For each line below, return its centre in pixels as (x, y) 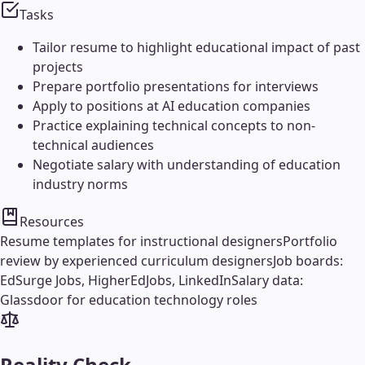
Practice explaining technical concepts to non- (174, 126)
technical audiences (93, 145)
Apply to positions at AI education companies (172, 106)
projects (58, 67)
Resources (52, 222)
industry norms (80, 185)
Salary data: (267, 281)
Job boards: (308, 261)
